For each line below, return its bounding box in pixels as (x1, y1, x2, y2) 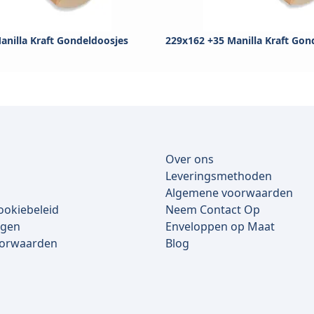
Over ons (165, 151, 214, 168)
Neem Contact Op (165, 202, 260, 218)
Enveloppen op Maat (165, 219, 275, 235)
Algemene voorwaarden (165, 185, 293, 201)
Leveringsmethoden (165, 168, 272, 184)
